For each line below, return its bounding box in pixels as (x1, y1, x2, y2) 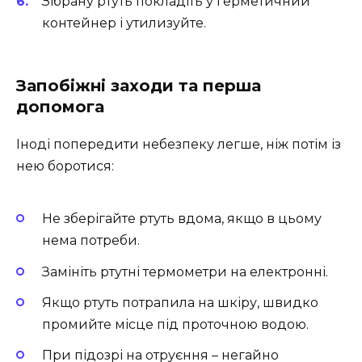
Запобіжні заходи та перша (16, 76, 261, 96)
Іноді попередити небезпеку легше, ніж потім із (16, 137, 341, 153)
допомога (16, 97, 104, 117)
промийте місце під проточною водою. (42, 316, 309, 332)
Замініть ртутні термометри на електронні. (42, 263, 328, 280)
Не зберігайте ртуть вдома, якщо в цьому (42, 211, 322, 227)
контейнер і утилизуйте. (42, 15, 206, 31)
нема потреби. (42, 233, 140, 249)
